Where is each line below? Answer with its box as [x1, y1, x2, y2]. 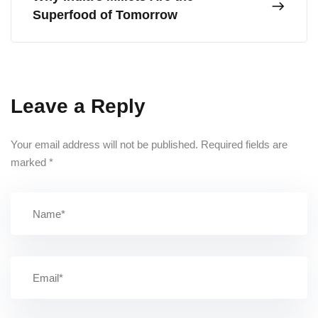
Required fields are [201, 138, 287, 150]
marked [11, 156, 49, 168]
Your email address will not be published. [11, 138, 198, 150]
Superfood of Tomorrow [33, 8, 177, 22]
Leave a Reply [11, 95, 146, 117]
